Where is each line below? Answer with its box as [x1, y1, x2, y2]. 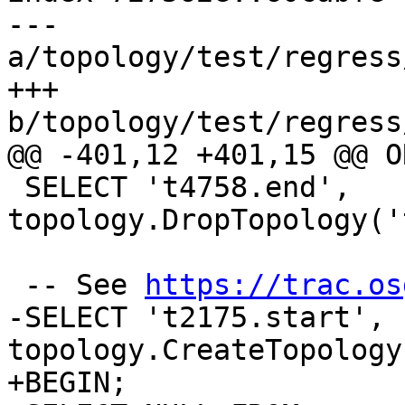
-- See [24, 268, 145, 302]
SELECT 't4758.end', [7, 171, 24, 204]
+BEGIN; [7, 366, 127, 400]
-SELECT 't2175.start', [7, 301, 385, 334]
